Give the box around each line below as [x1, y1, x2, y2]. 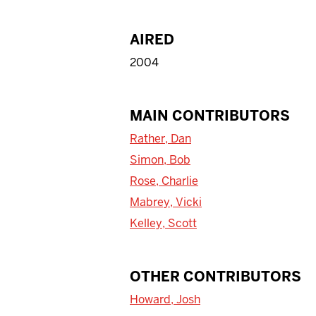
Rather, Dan [130, 130, 191, 146]
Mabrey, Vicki [130, 194, 202, 209]
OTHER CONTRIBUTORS [130, 267, 301, 286]
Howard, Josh [130, 291, 200, 307]
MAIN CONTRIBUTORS [130, 106, 290, 125]
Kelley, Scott [130, 215, 197, 231]
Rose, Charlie [130, 173, 198, 188]
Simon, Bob [130, 152, 190, 167]
